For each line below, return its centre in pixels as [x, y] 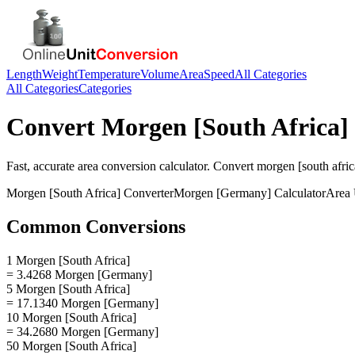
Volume [160, 74]
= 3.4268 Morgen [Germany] [79, 274]
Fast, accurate [42, 166]
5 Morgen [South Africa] [68, 288]
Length [24, 74]
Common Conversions [96, 226]
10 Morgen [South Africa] [71, 317]
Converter [147, 193]
